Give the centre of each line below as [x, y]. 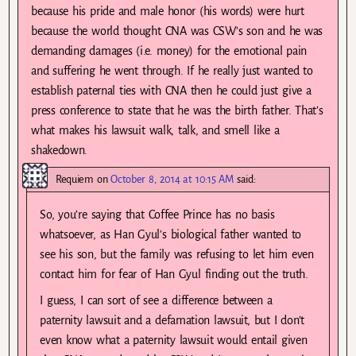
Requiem [75, 180]
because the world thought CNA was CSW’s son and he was [177, 31]
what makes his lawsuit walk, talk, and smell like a [155, 131]
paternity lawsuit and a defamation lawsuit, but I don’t [172, 321]
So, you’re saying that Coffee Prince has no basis [157, 215]
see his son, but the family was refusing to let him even [177, 255]
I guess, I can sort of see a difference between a [156, 301]
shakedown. [60, 151]
